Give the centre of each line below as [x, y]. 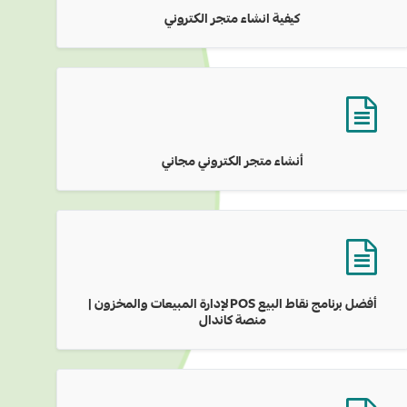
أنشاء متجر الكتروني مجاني [233, 163]
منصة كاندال [233, 322]
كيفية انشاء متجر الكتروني [233, 20]
